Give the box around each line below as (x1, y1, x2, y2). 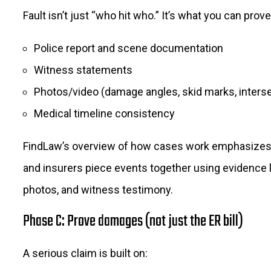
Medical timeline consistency (34, 107, 175, 120)
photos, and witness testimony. (23, 183, 173, 197)
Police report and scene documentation (34, 42, 223, 55)
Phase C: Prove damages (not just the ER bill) (23, 209, 243, 234)
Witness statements (34, 64, 132, 77)
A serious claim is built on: (23, 247, 148, 260)
